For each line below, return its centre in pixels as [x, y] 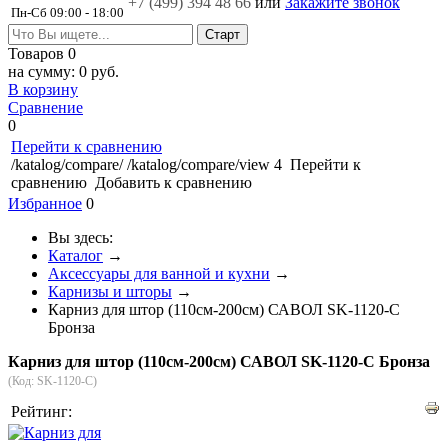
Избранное [45, 203]
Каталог [75, 255]
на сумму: [43, 71]
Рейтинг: [41, 411]
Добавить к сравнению [171, 182]
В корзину [43, 89]
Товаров [38, 53]
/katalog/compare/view [198, 164]
